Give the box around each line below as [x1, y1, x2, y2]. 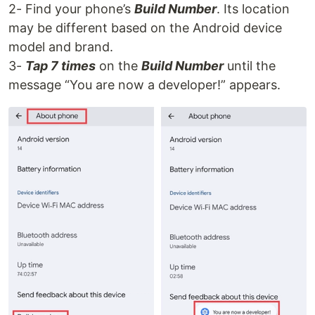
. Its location [217, 1, 290, 17]
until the [224, 58, 276, 74]
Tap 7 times [25, 58, 96, 74]
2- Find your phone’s [8, 1, 134, 17]
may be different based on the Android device [8, 20, 282, 36]
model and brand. [8, 39, 113, 55]
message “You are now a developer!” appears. [8, 77, 281, 93]
